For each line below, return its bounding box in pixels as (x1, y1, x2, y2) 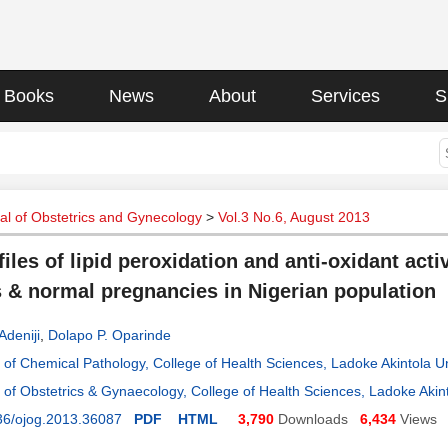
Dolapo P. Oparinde (48, 327, 171, 343)
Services (311, 86, 380, 106)
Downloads (278, 411, 348, 427)
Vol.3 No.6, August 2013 (218, 209, 370, 225)
